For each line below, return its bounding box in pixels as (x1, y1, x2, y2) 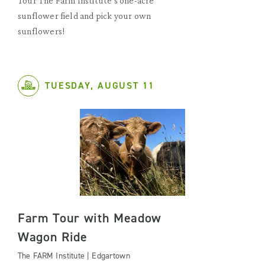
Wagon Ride (18, 228, 88, 245)
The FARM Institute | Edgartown (18, 250, 130, 261)
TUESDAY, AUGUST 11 (45, 79, 154, 92)
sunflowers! (18, 26, 66, 36)
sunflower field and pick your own (18, 11, 151, 21)
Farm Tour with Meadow (18, 209, 161, 227)
